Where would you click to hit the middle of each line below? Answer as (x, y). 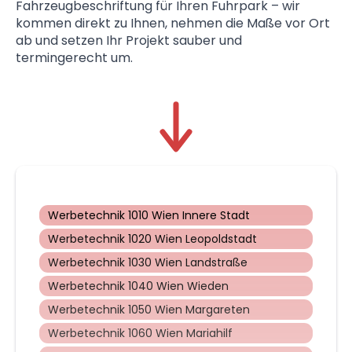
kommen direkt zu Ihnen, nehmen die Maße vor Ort (173, 24)
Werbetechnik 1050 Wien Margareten (149, 310)
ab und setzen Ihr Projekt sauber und (129, 41)
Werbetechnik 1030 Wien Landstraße (148, 263)
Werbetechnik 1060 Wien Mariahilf (140, 334)
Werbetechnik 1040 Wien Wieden (138, 286)
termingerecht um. (74, 58)
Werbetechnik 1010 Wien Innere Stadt (149, 216)
